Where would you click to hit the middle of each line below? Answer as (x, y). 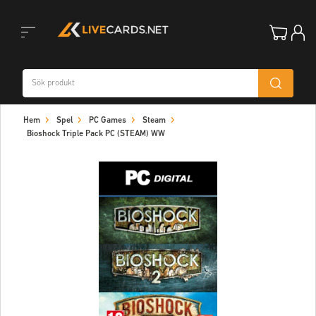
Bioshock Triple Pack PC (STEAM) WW (96, 134)
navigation (31, 132)
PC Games (108, 121)
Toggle (22, 61)
